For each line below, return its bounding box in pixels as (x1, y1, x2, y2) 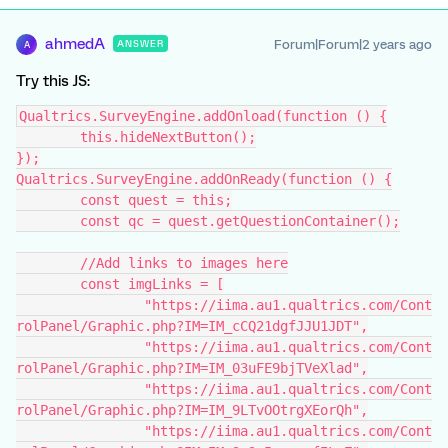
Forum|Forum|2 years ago (274, 37, 432, 52)
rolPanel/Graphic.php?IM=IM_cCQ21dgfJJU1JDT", (16, 318, 368, 334)
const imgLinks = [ (80, 276, 224, 292)
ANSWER (117, 38, 164, 49)
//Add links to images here (80, 255, 288, 271)
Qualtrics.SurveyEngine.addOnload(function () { (19, 108, 387, 124)
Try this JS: (16, 72, 90, 90)
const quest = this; (80, 192, 232, 208)
